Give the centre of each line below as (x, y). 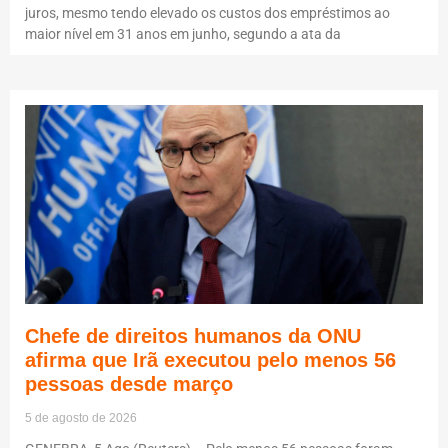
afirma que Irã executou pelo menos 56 (210, 360)
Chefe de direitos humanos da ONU (193, 336)
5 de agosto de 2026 (81, 418)
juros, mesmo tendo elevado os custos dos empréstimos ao (207, 13)
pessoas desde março (129, 384)
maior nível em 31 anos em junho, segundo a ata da (183, 34)
